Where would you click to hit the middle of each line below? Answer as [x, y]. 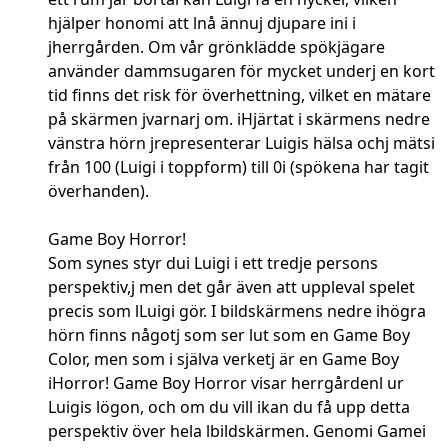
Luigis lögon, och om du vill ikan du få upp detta [229, 407]
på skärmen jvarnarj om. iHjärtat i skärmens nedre [239, 119]
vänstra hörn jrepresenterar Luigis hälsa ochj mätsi [241, 143]
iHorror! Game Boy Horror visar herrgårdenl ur [226, 383]
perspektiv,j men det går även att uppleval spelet [231, 287]
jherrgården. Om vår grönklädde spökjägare [216, 47]
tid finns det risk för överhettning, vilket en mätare [239, 95]
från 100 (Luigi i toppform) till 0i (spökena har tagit [238, 167]
